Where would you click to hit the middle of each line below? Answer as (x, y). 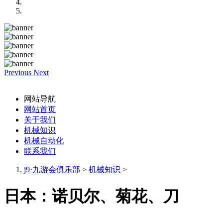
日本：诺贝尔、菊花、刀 (92, 196)
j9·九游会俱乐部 (52, 169)
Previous (18, 72)
